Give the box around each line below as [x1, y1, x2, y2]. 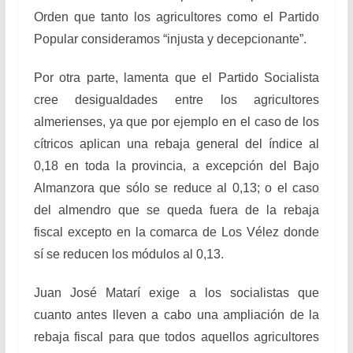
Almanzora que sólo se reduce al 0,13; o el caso [33, 181, 320, 195]
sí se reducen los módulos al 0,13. [33, 247, 224, 262]
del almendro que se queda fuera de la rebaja [33, 203, 320, 217]
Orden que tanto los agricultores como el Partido [33, 10, 320, 24]
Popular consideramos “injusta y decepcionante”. [33, 32, 307, 46]
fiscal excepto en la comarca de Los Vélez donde [33, 225, 320, 240]
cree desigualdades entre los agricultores [33, 93, 320, 107]
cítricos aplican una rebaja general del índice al [33, 137, 320, 151]
